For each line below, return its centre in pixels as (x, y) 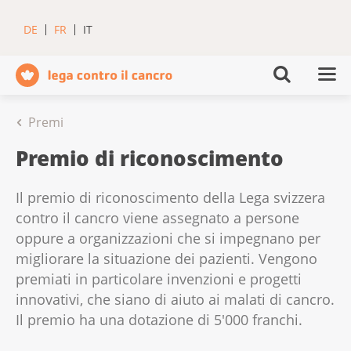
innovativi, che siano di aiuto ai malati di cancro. (175, 300)
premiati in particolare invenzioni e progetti (159, 279)
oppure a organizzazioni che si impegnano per (168, 239)
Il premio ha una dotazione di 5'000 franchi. (159, 320)
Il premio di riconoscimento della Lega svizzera (170, 198)
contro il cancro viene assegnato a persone (157, 218)
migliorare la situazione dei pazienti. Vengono (166, 259)
